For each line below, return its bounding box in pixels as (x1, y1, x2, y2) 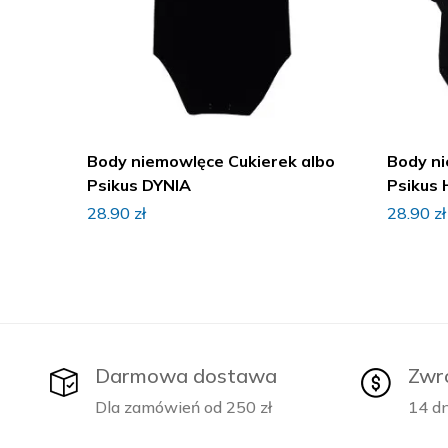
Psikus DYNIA (87, 175, 191, 196)
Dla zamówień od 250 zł (95, 397, 272, 418)
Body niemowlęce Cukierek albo (87, 151, 335, 172)
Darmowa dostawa (95, 363, 277, 389)
